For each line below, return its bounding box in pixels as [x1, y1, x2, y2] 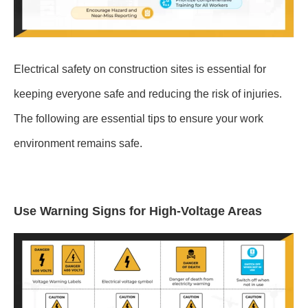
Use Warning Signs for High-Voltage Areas [14, 204, 262, 219]
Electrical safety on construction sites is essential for [14, 63, 266, 75]
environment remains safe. [14, 137, 142, 149]
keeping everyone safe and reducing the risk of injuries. [14, 87, 282, 100]
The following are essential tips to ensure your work [14, 112, 263, 124]
